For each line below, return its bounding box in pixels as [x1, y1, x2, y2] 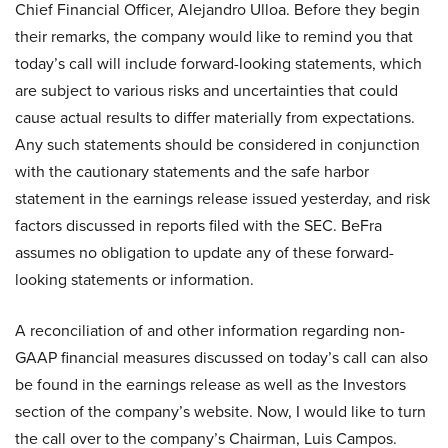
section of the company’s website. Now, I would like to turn [15, 400, 426, 423]
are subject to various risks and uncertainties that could [15, 79, 398, 102]
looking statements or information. [15, 268, 254, 291]
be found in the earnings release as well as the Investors [15, 373, 406, 396]
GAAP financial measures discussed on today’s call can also [15, 346, 428, 369]
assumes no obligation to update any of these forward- [15, 241, 394, 264]
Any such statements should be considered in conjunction [15, 133, 420, 156]
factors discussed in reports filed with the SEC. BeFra [15, 214, 382, 237]
